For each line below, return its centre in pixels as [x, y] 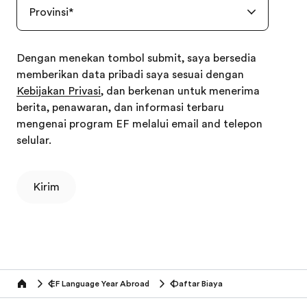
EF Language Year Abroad [100, 284]
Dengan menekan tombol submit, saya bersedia [136, 58]
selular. [34, 140]
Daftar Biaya [198, 284]
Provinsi [49, 12]
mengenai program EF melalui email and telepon [139, 124]
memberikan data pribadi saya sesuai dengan [132, 75]
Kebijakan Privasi [59, 91]
